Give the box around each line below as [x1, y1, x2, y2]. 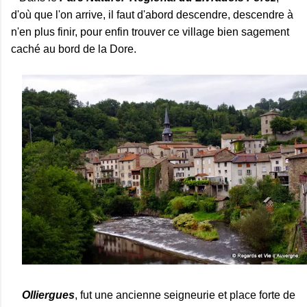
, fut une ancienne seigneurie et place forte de [75, 288, 295, 301]
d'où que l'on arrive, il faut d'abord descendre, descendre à [11, 8, 293, 21]
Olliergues [22, 288, 75, 301]
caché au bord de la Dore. [11, 42, 136, 55]
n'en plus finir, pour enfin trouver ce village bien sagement [11, 25, 289, 38]
